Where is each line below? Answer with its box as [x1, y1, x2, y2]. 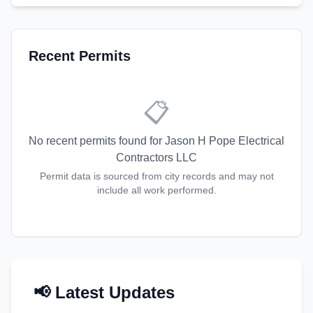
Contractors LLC [116, 152, 197, 163]
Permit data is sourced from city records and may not [39, 170, 274, 182]
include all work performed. [96, 184, 217, 196]
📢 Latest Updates [34, 283, 175, 302]
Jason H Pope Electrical [165, 135, 284, 147]
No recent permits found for [29, 135, 165, 147]
